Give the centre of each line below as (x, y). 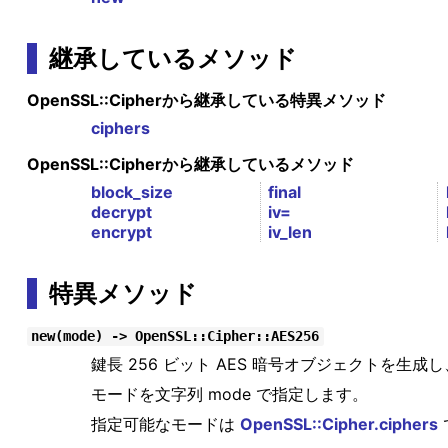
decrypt (121, 212)
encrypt (121, 232)
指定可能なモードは (165, 424)
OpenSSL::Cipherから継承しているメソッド (190, 164)
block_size (131, 192)
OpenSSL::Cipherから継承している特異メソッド (206, 100)
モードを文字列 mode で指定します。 (229, 394)
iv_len (290, 232)
